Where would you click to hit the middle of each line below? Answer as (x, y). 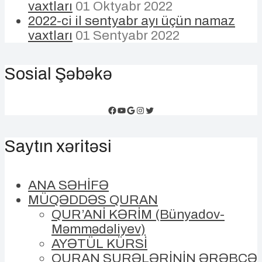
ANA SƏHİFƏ (68, 185)
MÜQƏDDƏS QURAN (93, 200)
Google (141, 109)
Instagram (156, 109)
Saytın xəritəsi (58, 146)
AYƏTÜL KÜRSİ (99, 244)
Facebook (128, 109)
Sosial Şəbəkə (58, 74)
